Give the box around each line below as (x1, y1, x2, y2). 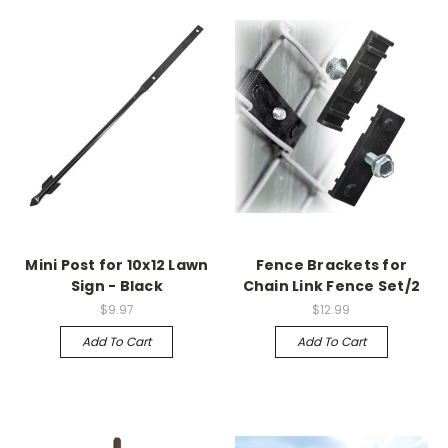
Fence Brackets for (255, 254, 407, 275)
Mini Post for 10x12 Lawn (25, 254, 209, 275)
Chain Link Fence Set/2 (242, 275, 420, 296)
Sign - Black (70, 275, 163, 296)
